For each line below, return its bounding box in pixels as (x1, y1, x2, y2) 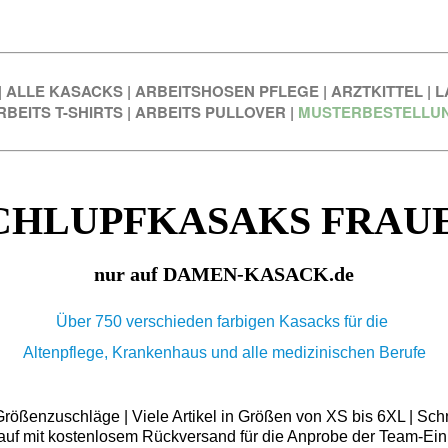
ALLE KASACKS (5, 80, 123, 103)
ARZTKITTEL (330, 80, 423, 103)
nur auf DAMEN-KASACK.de (94, 262, 354, 285)
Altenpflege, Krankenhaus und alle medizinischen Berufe (22, 344, 426, 362)
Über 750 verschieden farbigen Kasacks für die (56, 313, 392, 331)
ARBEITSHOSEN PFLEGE (134, 80, 319, 103)
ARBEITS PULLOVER (134, 101, 286, 124)
